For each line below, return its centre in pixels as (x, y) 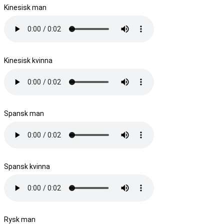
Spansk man (24, 113)
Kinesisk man (25, 7)
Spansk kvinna (27, 166)
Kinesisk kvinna (28, 60)
